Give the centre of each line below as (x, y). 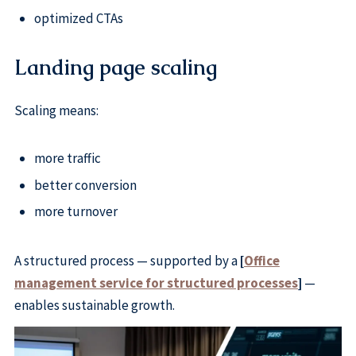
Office (261, 260)
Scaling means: (56, 110)
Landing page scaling (115, 68)
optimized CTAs (78, 18)
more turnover (75, 212)
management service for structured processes (156, 282)
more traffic (67, 159)
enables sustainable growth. (94, 305)
